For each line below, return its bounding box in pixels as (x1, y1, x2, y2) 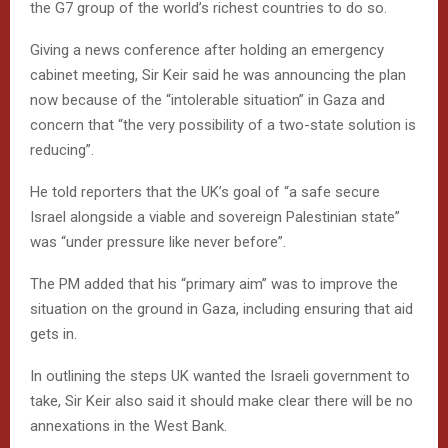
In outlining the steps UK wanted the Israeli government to (30, 366, 410, 385)
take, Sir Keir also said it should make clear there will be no (30, 391, 413, 410)
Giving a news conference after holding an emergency (30, 40, 384, 59)
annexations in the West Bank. (30, 416, 227, 435)
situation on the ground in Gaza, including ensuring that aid (30, 299, 413, 318)
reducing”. (30, 140, 94, 159)
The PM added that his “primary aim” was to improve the (30, 274, 398, 293)
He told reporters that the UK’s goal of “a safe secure (30, 182, 380, 201)
